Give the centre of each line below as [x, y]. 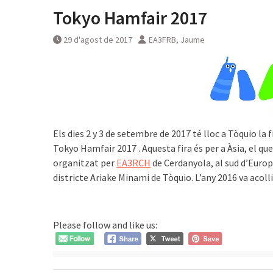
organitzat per [85, 163]
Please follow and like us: [105, 225]
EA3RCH [133, 163]
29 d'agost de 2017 [98, 40]
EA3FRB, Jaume [177, 40]
